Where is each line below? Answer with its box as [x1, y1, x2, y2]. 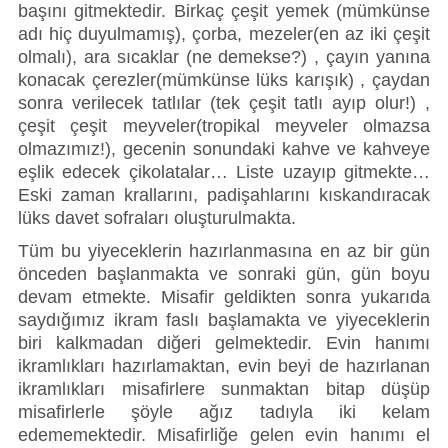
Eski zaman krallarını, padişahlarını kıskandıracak [18, 184, 430, 205]
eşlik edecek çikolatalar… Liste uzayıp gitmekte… [18, 161, 430, 182]
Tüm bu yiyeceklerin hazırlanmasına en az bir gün [18, 241, 430, 262]
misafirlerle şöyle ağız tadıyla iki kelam [18, 402, 430, 423]
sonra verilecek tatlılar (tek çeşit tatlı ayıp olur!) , [18, 92, 430, 113]
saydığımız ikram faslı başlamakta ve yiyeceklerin [18, 310, 430, 331]
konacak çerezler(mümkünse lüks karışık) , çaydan [18, 69, 430, 90]
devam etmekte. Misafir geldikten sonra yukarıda [18, 287, 430, 308]
